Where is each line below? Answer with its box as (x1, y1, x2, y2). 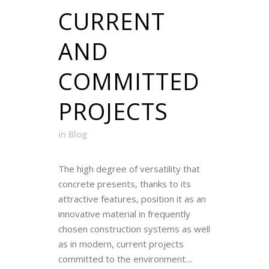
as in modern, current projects (58, 237, 184, 250)
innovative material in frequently (58, 207, 190, 220)
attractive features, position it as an (58, 192, 206, 205)
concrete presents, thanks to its (58, 177, 191, 190)
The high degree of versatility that (58, 162, 200, 175)
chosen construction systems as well (58, 222, 210, 235)
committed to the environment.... (58, 252, 193, 265)
